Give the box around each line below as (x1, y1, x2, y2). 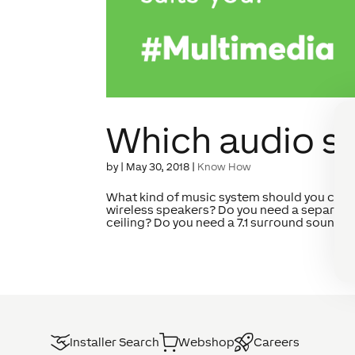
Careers (254, 334, 300, 349)
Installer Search (70, 334, 159, 349)
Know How (197, 160, 252, 173)
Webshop (178, 334, 235, 349)
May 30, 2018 (126, 160, 190, 173)
